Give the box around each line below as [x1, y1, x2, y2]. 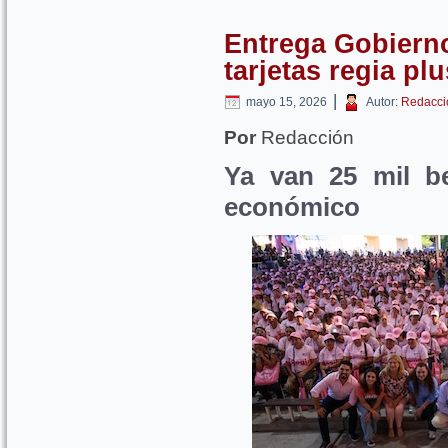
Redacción [256, 127, 354, 148]
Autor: [366, 95, 398, 109]
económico [224, 192, 360, 222]
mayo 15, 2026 [246, 95, 327, 109]
